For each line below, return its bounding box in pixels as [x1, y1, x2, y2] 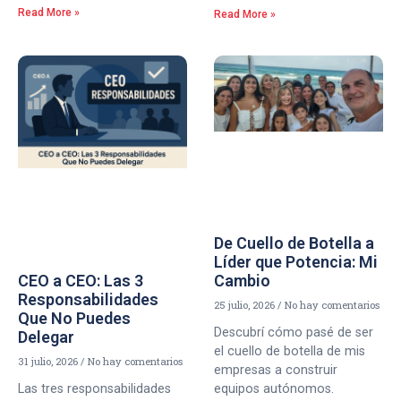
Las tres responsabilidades [18, 380, 171, 397]
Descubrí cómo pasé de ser [214, 325, 373, 341]
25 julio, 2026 [214, 298, 277, 312]
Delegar [18, 327, 74, 346]
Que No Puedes [18, 308, 131, 328]
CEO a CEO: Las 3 [18, 270, 143, 290]
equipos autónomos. [214, 381, 334, 397]
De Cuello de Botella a [214, 234, 374, 253]
